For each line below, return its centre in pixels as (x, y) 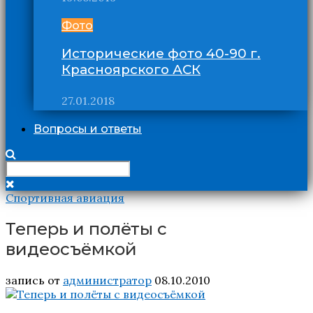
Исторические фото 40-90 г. (161, 54)
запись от (34, 280)
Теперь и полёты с (86, 228)
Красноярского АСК (131, 70)
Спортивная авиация (65, 197)
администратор (107, 280)
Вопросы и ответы (88, 129)
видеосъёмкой (71, 249)
